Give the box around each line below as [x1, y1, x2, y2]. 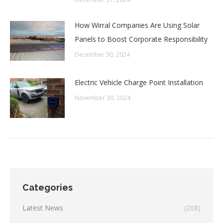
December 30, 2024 [75, 50, 130, 59]
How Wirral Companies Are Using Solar [75, 20, 200, 30]
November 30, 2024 [75, 94, 130, 103]
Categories [22, 182, 73, 193]
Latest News [22, 203, 63, 213]
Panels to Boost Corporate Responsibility [75, 34, 208, 44]
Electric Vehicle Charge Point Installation [75, 78, 203, 88]
